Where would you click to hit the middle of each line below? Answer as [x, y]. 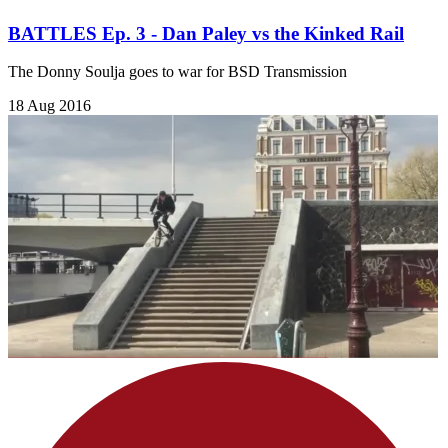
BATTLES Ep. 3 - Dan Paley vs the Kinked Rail [206, 33]
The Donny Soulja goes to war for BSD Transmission [177, 72]
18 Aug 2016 [49, 106]
